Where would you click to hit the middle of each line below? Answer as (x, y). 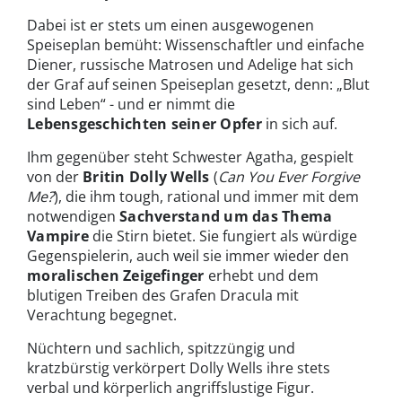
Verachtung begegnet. (102, 315)
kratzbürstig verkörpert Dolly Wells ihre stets (179, 368)
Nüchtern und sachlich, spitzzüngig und (161, 349)
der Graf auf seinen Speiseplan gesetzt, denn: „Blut (198, 85)
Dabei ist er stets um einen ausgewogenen (170, 26)
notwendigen (73, 217)
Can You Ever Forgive (288, 177)
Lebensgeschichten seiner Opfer (144, 124)
